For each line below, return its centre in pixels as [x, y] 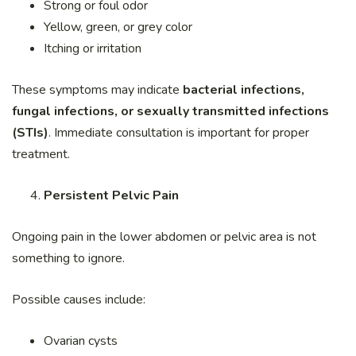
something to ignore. [68, 259]
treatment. [41, 155]
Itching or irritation [93, 49]
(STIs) [30, 133]
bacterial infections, [244, 90]
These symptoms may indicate [97, 90]
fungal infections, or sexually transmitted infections [170, 112]
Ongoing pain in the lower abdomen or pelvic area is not [164, 237]
